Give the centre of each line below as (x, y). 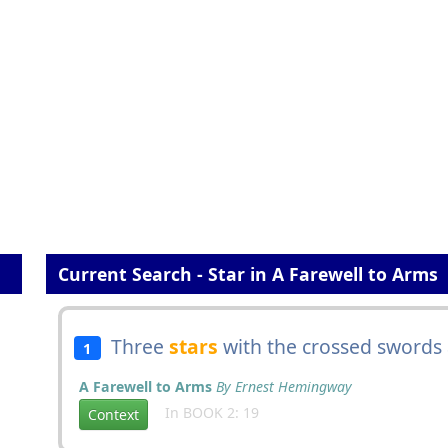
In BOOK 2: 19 (206, 413)
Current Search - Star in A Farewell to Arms (245, 274)
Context (113, 414)
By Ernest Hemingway (284, 386)
